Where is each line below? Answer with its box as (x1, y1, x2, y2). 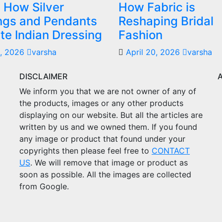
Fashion (118, 27, 163, 42)
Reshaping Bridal (118, 13, 214, 28)
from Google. (19, 181, 69, 191)
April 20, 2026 (126, 47, 182, 57)
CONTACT (152, 145, 190, 156)
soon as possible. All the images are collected (19, 169, 191, 179)
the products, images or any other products (19, 98, 183, 108)
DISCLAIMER (19, 71, 67, 81)
